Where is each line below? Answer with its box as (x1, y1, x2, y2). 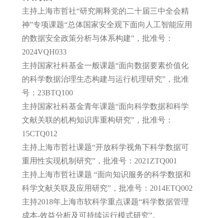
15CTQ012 (21, 129, 57, 138)
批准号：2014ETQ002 (118, 183, 193, 192)
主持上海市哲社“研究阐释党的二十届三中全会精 (21, 6, 189, 15)
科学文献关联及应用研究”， (21, 183, 119, 192)
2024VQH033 (21, 47, 67, 56)
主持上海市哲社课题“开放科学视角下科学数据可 (21, 143, 189, 151)
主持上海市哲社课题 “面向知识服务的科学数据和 (21, 170, 191, 179)
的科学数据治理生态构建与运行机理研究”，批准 (21, 74, 189, 83)
